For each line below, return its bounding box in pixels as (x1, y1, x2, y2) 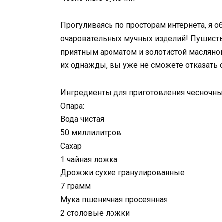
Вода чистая (60, 114, 104, 124)
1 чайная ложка (60, 154, 117, 164)
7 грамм (60, 181, 91, 191)
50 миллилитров (60, 127, 121, 137)
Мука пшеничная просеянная (60, 194, 167, 204)
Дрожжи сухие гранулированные (60, 167, 185, 177)
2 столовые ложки (60, 208, 130, 218)
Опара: (60, 101, 84, 111)
